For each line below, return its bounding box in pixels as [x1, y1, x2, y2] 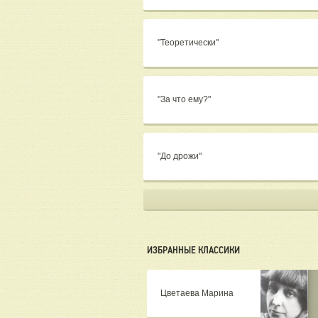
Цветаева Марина [160, 288, 234, 299]
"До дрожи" [158, 151, 204, 162]
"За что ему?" [158, 94, 213, 105]
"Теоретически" [158, 38, 221, 48]
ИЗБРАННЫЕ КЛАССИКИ [147, 244, 240, 256]
